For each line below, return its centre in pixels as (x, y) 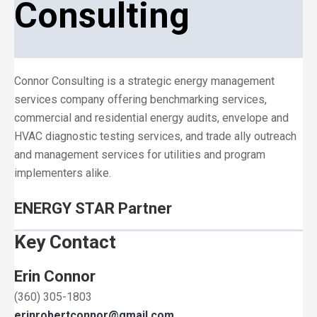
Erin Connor (55, 276)
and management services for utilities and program (140, 155)
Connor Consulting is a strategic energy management (144, 81)
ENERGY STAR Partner (93, 208)
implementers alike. (63, 173)
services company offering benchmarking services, (140, 99)
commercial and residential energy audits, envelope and (151, 118)
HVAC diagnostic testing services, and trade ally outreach (155, 136)
